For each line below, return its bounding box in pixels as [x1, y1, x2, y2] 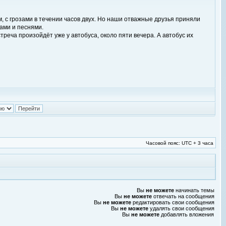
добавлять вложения [159, 211, 214, 217]
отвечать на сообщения [152, 193, 214, 199]
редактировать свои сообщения [131, 199, 214, 205]
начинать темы [174, 187, 214, 193]
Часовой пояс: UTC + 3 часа [146, 140, 213, 146]
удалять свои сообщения [148, 205, 214, 211]
